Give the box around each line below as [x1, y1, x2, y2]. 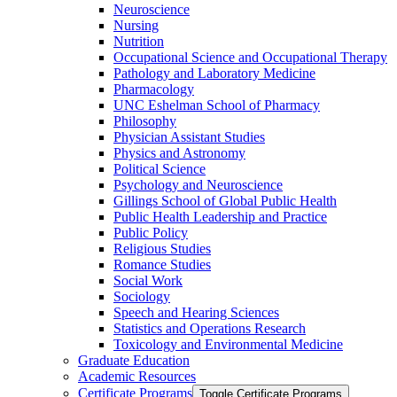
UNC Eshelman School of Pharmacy [113, 97, 320, 113]
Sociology [113, 288, 170, 304]
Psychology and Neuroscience [113, 176, 283, 192]
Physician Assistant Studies [113, 128, 265, 144]
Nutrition [113, 33, 164, 49]
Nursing [113, 17, 159, 33]
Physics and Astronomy [113, 144, 245, 160]
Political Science [113, 160, 206, 176]
